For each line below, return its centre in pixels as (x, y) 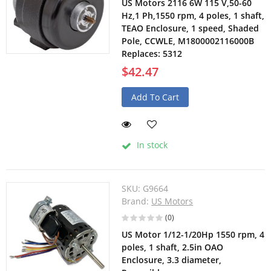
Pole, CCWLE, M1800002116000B (188, 41)
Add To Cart (155, 97)
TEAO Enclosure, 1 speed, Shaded (191, 28)
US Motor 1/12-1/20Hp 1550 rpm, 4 (193, 235)
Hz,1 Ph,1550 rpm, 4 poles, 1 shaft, (193, 16)
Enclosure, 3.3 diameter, (172, 260)
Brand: (137, 201)
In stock (151, 145)
